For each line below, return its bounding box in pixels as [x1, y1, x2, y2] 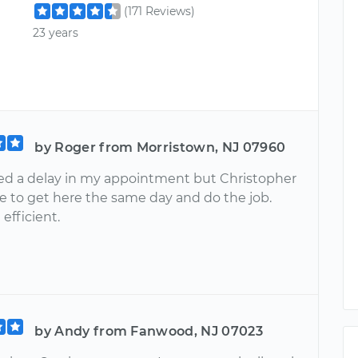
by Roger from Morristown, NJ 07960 [34, 139, 286, 155]
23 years [33, 26, 79, 41]
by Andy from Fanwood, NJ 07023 [34, 323, 263, 339]
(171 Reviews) [124, 4, 196, 18]
